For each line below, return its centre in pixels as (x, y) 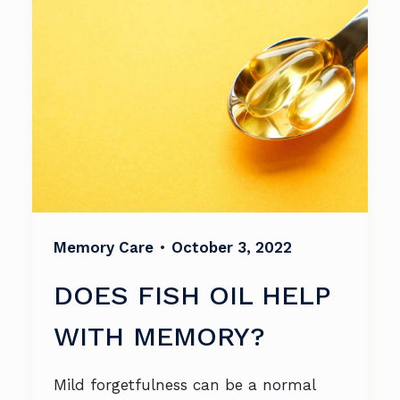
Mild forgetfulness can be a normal (184, 385)
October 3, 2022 (232, 247)
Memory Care (104, 247)
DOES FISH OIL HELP (192, 295)
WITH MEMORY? (159, 336)
